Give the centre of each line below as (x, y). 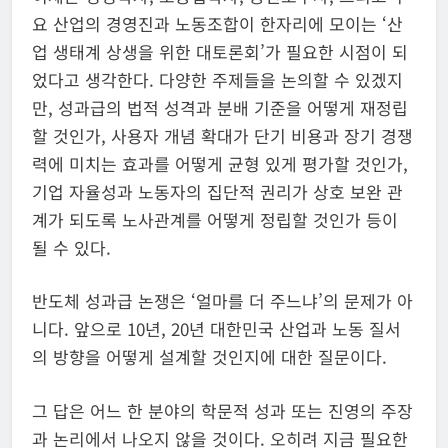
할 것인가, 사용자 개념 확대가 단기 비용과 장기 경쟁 (222, 135)
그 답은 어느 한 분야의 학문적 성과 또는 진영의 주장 (222, 410)
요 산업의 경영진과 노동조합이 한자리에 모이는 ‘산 (217, 23)
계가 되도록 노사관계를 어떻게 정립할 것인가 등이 (215, 219)
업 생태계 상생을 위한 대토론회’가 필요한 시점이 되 (220, 51)
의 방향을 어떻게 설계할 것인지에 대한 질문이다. (209, 357)
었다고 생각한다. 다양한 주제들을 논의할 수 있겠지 (217, 79)
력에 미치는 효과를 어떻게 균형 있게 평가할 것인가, (220, 163)
